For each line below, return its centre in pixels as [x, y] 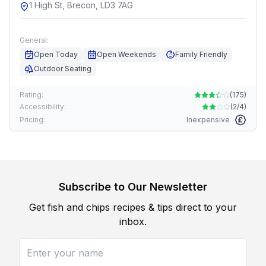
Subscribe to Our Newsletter [133, 187]
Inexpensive [208, 120]
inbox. [133, 221]
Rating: [31, 95]
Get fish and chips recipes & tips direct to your [133, 207]
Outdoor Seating [63, 69]
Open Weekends [126, 54]
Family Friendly [201, 54]
